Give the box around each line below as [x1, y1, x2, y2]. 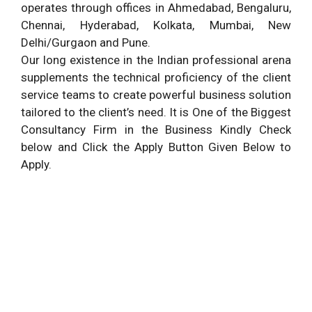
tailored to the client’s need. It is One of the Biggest [21, 104, 291, 119]
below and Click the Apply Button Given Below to [21, 139, 291, 154]
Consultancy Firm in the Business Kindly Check [21, 122, 291, 136]
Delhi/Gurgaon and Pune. [21, 35, 150, 49]
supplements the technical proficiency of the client [21, 70, 291, 84]
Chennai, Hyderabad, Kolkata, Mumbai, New [21, 17, 291, 32]
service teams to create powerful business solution [21, 87, 291, 102]
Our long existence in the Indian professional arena [21, 52, 291, 67]
